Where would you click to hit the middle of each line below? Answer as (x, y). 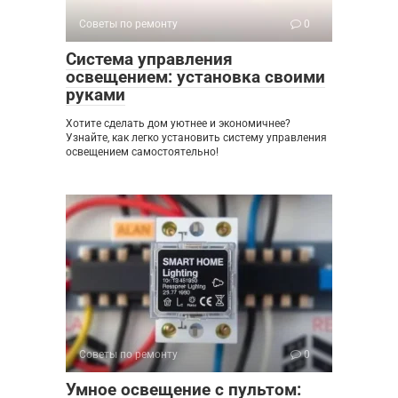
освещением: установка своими (195, 77)
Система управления (149, 60)
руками (96, 95)
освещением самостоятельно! (142, 152)
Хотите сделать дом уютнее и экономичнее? (178, 124)
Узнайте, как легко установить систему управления (196, 138)
